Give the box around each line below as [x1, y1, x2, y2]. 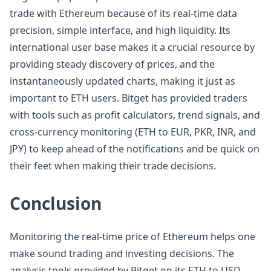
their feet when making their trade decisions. [10, 159, 216, 172]
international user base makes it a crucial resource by [10, 41, 255, 54]
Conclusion [10, 192, 102, 215]
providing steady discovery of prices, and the [10, 57, 215, 71]
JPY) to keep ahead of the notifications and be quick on [10, 142, 260, 155]
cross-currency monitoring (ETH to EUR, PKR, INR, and [10, 125, 256, 139]
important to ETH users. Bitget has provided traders [10, 91, 247, 105]
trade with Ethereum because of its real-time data [10, 7, 237, 20]
